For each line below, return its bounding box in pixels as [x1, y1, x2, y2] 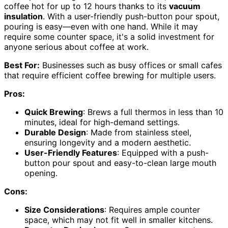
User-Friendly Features [24, 148, 117, 158]
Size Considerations [24, 205, 104, 215]
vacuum [169, 1, 201, 12]
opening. [24, 168, 58, 179]
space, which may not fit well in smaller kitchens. [24, 215, 213, 225]
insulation [4, 11, 43, 22]
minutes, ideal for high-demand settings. [24, 117, 180, 128]
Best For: [4, 60, 40, 71]
